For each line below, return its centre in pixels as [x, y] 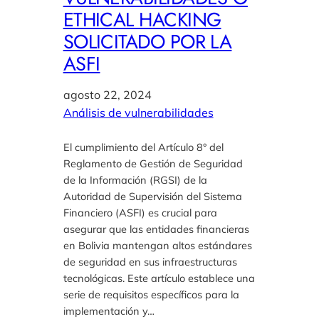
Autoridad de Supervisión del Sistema [152, 197]
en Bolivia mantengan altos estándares [157, 246]
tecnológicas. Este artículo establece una [159, 278]
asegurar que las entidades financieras [156, 229]
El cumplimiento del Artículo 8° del [143, 147]
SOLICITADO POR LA [147, 42]
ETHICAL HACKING [142, 20]
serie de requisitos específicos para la [151, 295]
